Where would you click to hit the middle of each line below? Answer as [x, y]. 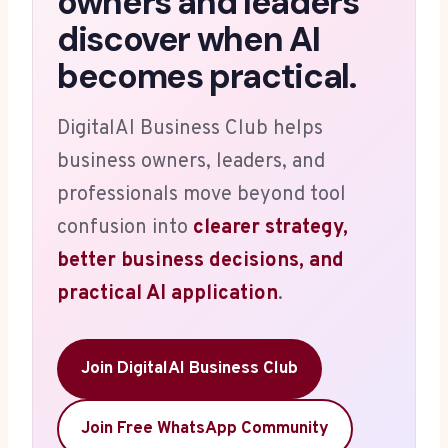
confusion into [125, 228]
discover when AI [188, 40]
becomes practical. [206, 77]
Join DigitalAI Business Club [189, 369]
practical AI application [167, 294]
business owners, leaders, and [191, 162]
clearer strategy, [270, 228]
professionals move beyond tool [201, 195]
